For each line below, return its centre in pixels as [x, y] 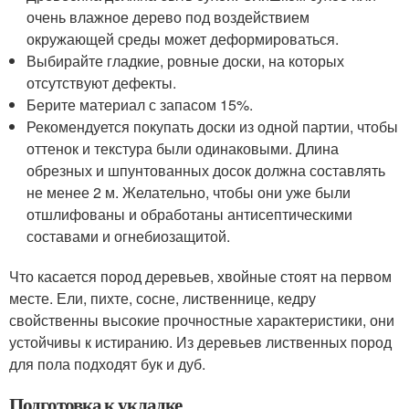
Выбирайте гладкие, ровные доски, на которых [186, 60]
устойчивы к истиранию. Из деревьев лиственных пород [200, 341]
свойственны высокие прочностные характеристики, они [202, 320]
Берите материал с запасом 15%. [140, 104]
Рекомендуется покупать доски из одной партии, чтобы [213, 126]
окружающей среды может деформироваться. [183, 38]
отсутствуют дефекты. [102, 82]
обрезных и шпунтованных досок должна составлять [206, 170]
